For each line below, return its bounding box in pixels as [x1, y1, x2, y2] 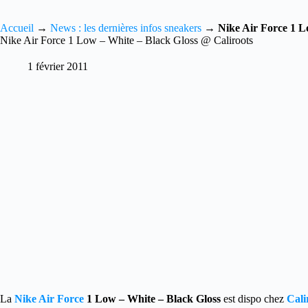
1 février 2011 [27, 60, 88, 72]
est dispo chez [221, 293, 284, 305]
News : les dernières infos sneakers [50, 22, 201, 34]
